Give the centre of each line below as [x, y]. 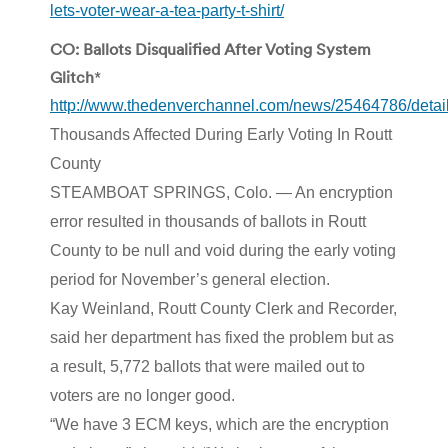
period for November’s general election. [190, 279]
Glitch [72, 76]
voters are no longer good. [142, 395]
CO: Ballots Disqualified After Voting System [210, 48]
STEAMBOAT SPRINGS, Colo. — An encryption [221, 192]
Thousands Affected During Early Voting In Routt [221, 134]
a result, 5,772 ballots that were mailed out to [207, 366]
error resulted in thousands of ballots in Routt [208, 221]
